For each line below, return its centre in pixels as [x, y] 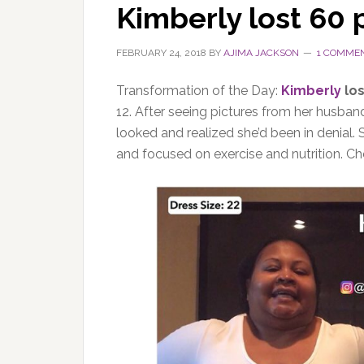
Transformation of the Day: [199, 91]
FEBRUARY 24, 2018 [161, 53]
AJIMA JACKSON [261, 53]
